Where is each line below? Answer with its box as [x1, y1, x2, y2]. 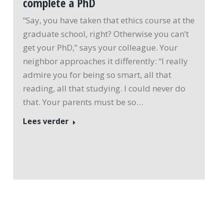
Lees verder [22, 116, 69, 127]
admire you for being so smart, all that [22, 69, 171, 81]
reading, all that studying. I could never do [22, 83, 185, 94]
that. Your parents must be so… [22, 96, 143, 108]
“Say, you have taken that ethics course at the [22, 15, 195, 26]
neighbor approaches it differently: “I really [22, 55, 188, 67]
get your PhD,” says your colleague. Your [22, 42, 178, 54]
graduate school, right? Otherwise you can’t [22, 28, 189, 40]
